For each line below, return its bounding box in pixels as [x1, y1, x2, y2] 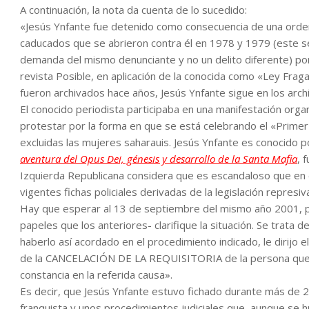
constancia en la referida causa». [20, 268, 172, 281]
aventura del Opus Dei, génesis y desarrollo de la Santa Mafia [20, 152, 297, 166]
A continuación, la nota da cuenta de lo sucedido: [20, 3, 247, 17]
